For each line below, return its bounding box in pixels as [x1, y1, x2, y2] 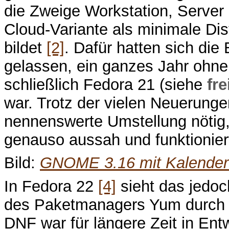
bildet [4, 39, 47, 57]
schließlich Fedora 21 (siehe [4, 76, 207, 94]
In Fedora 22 [4, 177, 98, 195]
